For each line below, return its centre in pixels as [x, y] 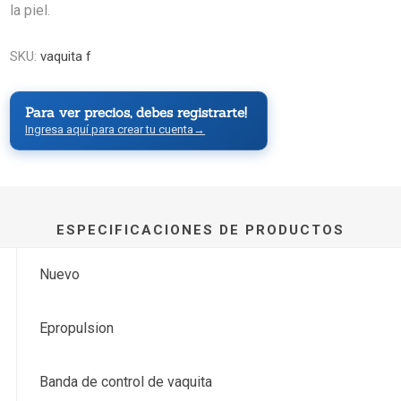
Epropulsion [77, 328]
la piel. [30, 11]
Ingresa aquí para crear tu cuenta [110, 130]
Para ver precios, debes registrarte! [137, 113]
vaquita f [66, 57]
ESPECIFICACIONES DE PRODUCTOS [200, 230]
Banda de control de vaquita [126, 382]
